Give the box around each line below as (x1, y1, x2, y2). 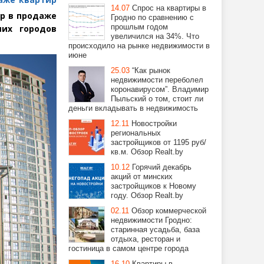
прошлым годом (111, 22, 168, 31)
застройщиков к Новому (111, 181, 196, 190)
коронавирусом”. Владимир (111, 85, 209, 94)
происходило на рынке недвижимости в (68, 41, 210, 50)
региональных (111, 128, 161, 137)
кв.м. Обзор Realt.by (111, 147, 183, 156)
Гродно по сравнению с (111, 13, 194, 22)
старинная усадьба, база (111, 225, 200, 234)
